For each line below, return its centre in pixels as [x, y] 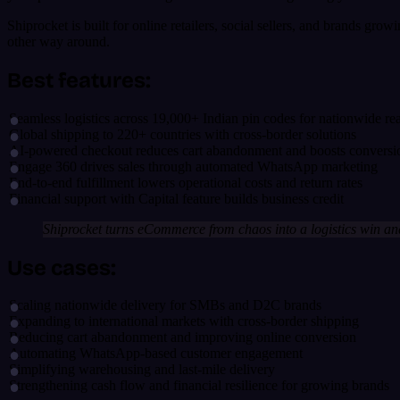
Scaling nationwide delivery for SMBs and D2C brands [165, 305]
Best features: [79, 80]
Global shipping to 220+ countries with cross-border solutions [183, 134]
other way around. [58, 41]
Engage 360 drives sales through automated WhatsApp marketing [193, 166]
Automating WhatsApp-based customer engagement [156, 354]
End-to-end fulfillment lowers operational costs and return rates [186, 182]
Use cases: [62, 267]
